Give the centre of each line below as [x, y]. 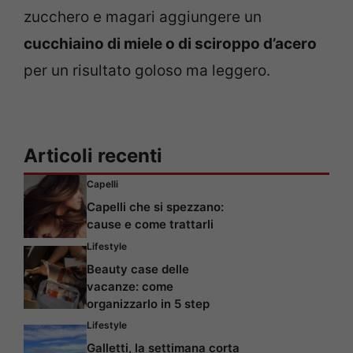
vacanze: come [130, 286]
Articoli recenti [93, 155]
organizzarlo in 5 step [148, 303]
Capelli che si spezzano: [155, 206]
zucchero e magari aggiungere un [143, 17]
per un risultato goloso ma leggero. [147, 71]
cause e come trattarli [150, 224]
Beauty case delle [138, 269]
